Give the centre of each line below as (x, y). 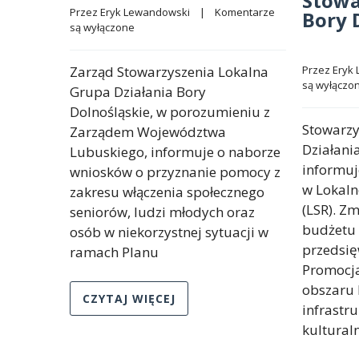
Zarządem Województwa (148, 131)
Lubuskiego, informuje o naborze (175, 151)
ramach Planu (114, 252)
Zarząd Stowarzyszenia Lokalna (169, 71)
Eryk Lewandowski (145, 12)
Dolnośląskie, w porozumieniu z (170, 111)
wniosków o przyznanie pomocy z (175, 171)
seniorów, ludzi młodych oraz (162, 212)
